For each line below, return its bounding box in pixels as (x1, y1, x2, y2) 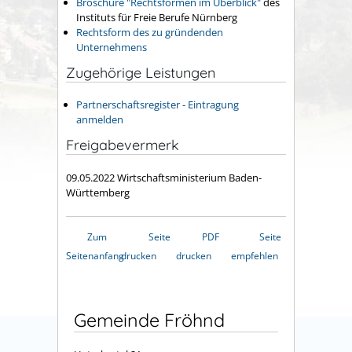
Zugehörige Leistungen (66, 63, 215, 82)
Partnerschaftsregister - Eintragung (76, 97, 239, 112)
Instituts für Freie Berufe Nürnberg (76, 10, 237, 24)
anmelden (76, 112, 123, 127)
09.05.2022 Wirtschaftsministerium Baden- (66, 170, 262, 185)
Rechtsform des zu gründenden (76, 25, 223, 39)
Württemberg (66, 185, 130, 200)
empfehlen (231, 248, 278, 262)
